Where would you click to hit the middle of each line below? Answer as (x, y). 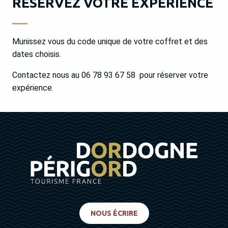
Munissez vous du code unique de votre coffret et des (110, 41)
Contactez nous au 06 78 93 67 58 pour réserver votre (110, 75)
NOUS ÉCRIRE (114, 213)
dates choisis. (37, 54)
